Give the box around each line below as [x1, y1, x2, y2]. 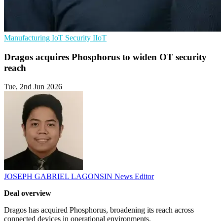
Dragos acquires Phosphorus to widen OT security [4, 51, 207, 62]
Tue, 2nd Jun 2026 [4, 82, 62, 91]
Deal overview [4, 189, 51, 198]
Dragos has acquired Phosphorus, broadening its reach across [4, 206, 194, 215]
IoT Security [52, 34, 93, 42]
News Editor [114, 172, 154, 181]
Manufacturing [4, 34, 52, 42]
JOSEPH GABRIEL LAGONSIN [4, 172, 114, 181]
